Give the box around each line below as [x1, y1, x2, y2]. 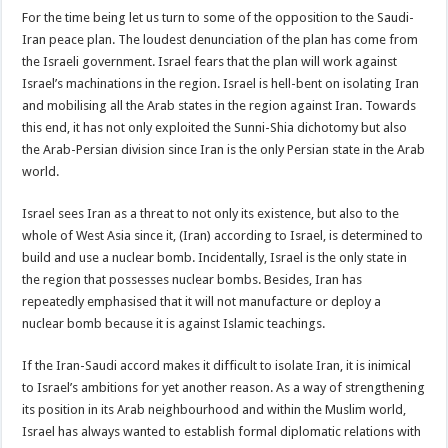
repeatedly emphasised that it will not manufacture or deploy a [22, 293, 382, 309]
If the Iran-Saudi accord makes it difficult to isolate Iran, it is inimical [22, 357, 412, 373]
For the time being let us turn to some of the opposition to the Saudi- [22, 9, 415, 25]
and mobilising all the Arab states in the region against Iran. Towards [22, 97, 417, 113]
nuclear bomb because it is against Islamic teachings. [22, 315, 326, 331]
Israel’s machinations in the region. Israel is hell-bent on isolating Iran [22, 75, 420, 91]
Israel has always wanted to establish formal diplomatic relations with [22, 423, 422, 439]
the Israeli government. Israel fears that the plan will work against [22, 53, 398, 69]
